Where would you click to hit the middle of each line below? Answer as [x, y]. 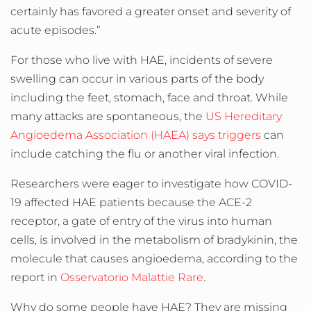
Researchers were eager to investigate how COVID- [151, 184]
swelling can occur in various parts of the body [137, 79]
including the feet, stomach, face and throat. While [149, 98]
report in [35, 278]
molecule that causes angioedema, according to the [154, 259]
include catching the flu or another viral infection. [145, 154]
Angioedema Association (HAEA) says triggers [136, 135]
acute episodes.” [56, 31]
